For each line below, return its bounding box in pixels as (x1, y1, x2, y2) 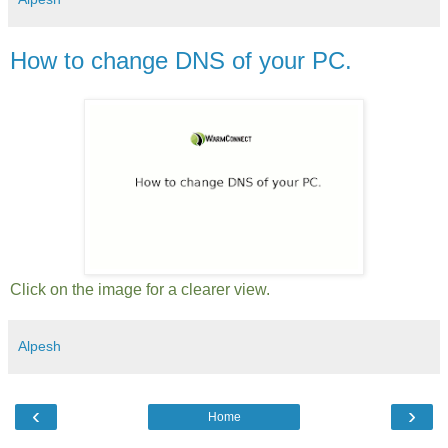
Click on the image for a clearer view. (10, 280, 270, 298)
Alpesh (18, 337, 61, 354)
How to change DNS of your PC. (10, 46, 352, 74)
